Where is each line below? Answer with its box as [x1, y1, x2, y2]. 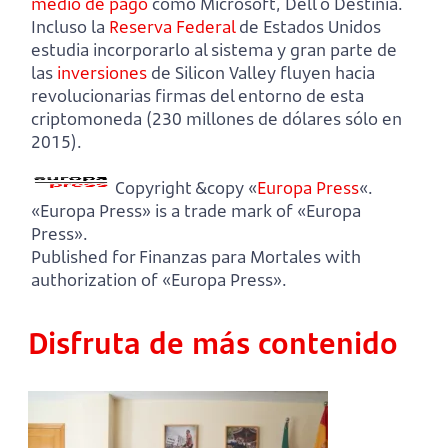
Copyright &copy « [111, 176, 257, 200]
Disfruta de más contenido [28, 323, 406, 363]
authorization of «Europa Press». [31, 268, 287, 292]
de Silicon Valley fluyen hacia [147, 61, 375, 85]
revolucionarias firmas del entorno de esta [31, 84, 364, 108]
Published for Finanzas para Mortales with [31, 245, 361, 269]
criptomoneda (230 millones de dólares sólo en [31, 107, 402, 131]
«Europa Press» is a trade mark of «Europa [31, 199, 361, 223]
